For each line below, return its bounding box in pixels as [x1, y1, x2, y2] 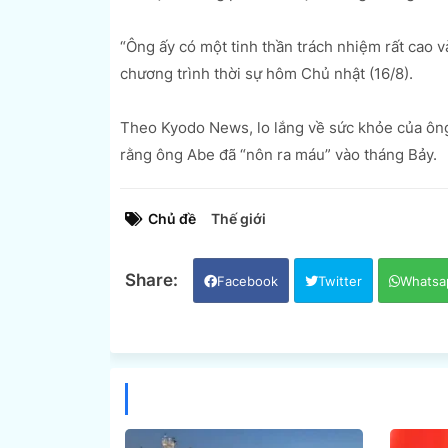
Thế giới [210, 209, 266, 227]
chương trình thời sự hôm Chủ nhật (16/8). [119, 63, 413, 83]
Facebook [216, 272, 278, 289]
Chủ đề [147, 209, 196, 227]
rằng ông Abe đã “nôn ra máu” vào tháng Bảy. [119, 144, 437, 164]
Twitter [317, 272, 362, 289]
